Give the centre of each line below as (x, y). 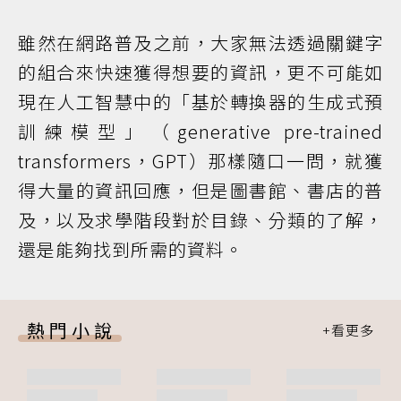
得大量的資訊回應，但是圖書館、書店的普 (200, 191)
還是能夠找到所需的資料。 (131, 250)
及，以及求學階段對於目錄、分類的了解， (200, 220)
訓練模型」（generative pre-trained (200, 132)
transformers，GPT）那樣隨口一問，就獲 (200, 161)
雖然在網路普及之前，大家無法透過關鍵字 (200, 43)
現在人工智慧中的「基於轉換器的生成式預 (200, 102)
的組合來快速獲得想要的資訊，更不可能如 (200, 73)
